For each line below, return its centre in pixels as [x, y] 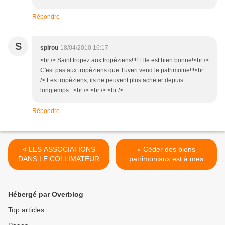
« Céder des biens [166, 149]
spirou [49, 48]
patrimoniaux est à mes [166, 159]
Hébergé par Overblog [46, 194]
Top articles [26, 210]
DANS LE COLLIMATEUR [59, 159]
